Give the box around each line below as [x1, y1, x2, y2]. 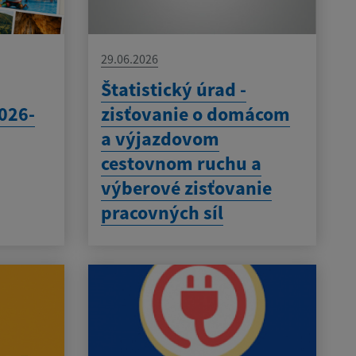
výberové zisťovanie [100, 175, 272, 200]
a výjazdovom [100, 126, 219, 151]
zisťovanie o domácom [100, 101, 290, 126]
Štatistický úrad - [100, 76, 246, 102]
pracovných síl [100, 199, 223, 225]
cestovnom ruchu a [100, 150, 261, 176]
